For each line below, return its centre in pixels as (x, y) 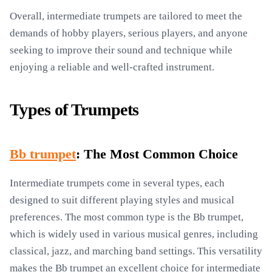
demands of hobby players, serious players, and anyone (129, 33)
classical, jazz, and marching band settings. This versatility (136, 251)
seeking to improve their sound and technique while (121, 50)
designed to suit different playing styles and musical (122, 200)
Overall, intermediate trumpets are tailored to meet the (126, 16)
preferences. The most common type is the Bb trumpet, (127, 217)
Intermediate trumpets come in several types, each (117, 183)
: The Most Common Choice (157, 154)
